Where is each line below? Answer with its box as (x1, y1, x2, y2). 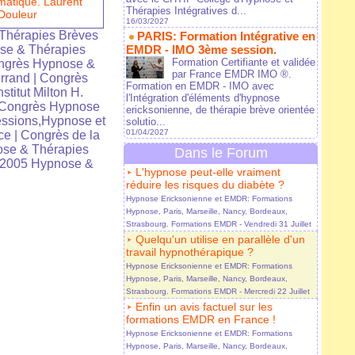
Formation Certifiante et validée (172, 56, 315, 69)
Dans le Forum (174, 145, 268, 162)
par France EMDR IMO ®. (172, 68, 292, 81)
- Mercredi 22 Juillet (239, 287, 310, 296)
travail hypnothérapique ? (126, 246, 254, 259)
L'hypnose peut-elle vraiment (136, 166, 281, 179)
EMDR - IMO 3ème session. (126, 43, 277, 57)
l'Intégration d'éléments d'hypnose (126, 92, 280, 105)
